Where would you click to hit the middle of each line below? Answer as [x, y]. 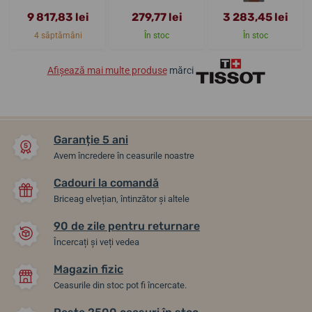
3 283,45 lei [256, 17]
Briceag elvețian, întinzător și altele [122, 198]
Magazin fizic [88, 269]
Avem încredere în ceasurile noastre [124, 155]
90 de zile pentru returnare [127, 226]
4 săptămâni [58, 35]
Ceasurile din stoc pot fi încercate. [120, 285]
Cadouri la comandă [106, 182]
